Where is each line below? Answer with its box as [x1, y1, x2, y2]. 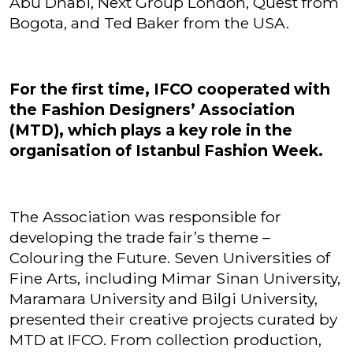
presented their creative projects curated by [9, 310, 337, 329]
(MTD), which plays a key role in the [9, 121, 292, 139]
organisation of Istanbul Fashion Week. [9, 141, 323, 160]
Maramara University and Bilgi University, [9, 289, 318, 308]
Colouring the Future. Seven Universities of [9, 248, 330, 267]
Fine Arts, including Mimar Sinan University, [9, 269, 340, 288]
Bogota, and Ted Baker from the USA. [9, 13, 289, 32]
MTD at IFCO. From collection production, [9, 330, 321, 349]
